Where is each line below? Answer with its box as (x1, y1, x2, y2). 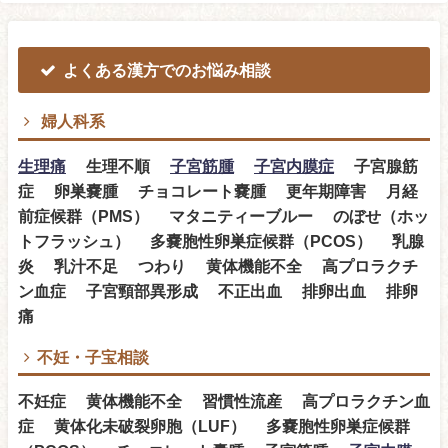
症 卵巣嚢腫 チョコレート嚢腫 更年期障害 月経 (18, 182, 418, 199)
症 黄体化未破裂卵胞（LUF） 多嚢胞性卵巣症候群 (18, 418, 410, 435)
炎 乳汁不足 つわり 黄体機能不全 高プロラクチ (18, 257, 418, 274)
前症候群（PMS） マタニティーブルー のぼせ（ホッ (18, 207, 429, 224)
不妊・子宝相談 (36, 344, 149, 368)
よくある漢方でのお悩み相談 (62, 57, 271, 81)
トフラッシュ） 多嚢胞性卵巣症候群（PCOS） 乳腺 (18, 232, 424, 249)
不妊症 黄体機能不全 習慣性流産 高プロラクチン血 (18, 393, 430, 410)
